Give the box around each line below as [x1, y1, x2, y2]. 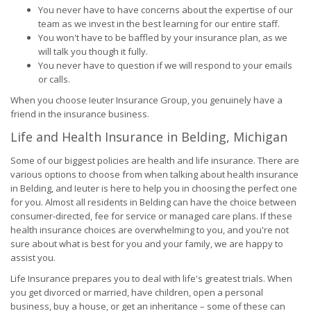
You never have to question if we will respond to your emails [38, 59, 292, 72]
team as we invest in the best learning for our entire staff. [38, 17, 280, 30]
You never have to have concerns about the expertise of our [38, 3, 293, 16]
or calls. [38, 73, 70, 85]
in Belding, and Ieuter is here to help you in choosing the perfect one [10, 182, 297, 194]
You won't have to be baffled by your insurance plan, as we [38, 31, 287, 44]
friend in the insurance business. [10, 108, 149, 120]
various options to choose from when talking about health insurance [10, 168, 299, 180]
